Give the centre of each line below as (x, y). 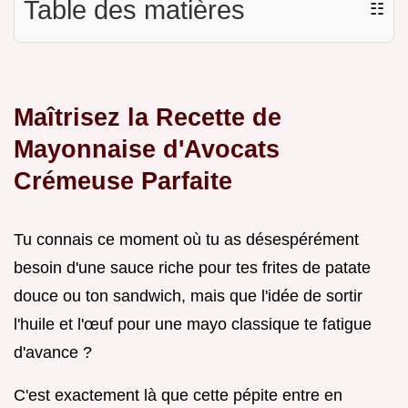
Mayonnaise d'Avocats (147, 148)
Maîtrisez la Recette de (148, 117)
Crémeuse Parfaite (123, 180)
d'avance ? (53, 352)
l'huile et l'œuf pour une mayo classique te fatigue (193, 324)
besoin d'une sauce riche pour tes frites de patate (192, 267)
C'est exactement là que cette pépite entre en (178, 395)
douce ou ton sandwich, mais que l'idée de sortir (188, 296)
